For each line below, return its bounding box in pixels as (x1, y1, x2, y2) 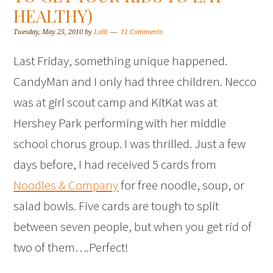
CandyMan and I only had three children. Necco (13, 73, 257, 90)
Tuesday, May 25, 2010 (13, 28, 83, 36)
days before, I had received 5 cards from (13, 156, 217, 172)
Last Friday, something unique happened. (13, 52, 228, 69)
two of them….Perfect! (13, 239, 129, 255)
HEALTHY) (13, 4, 93, 27)
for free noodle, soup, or (118, 177, 245, 193)
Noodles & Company (13, 177, 119, 193)
